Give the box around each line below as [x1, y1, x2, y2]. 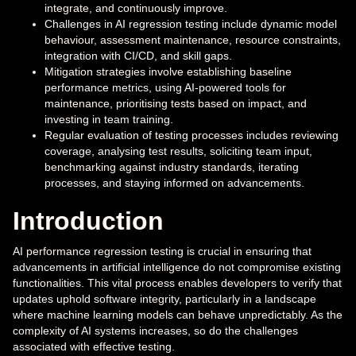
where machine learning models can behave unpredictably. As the [13, 308, 342, 322]
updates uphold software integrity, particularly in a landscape [13, 292, 316, 306]
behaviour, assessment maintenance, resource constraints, [44, 33, 341, 47]
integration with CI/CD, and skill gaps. [44, 49, 232, 63]
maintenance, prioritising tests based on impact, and [44, 97, 307, 110]
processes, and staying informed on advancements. [44, 176, 304, 190]
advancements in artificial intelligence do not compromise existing [13, 261, 341, 274]
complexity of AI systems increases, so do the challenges [13, 324, 298, 338]
